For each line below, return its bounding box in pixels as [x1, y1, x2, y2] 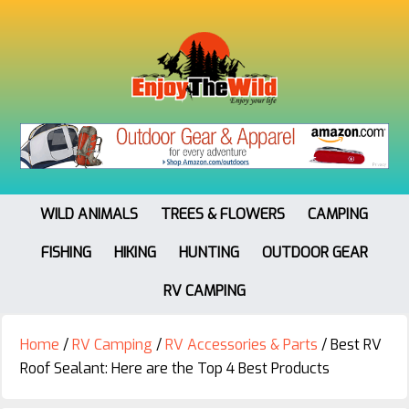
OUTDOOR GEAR [261, 242, 368, 262]
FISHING [40, 242, 91, 262]
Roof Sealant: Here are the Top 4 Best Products [20, 358, 330, 378]
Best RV [327, 334, 382, 354]
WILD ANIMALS [40, 204, 138, 224]
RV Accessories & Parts [165, 334, 318, 354]
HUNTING [178, 242, 239, 262]
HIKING [113, 242, 156, 262]
